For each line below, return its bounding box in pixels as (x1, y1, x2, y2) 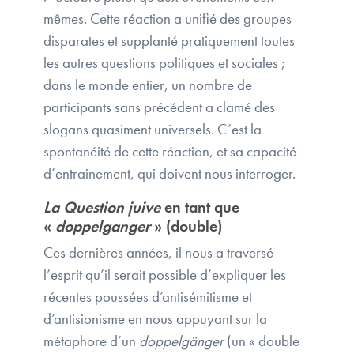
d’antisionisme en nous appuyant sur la (43, 309, 267, 330)
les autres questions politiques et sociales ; (43, 53, 285, 73)
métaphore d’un (43, 331, 139, 352)
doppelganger (55, 216, 150, 237)
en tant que (160, 197, 239, 218)
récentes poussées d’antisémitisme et (43, 287, 252, 307)
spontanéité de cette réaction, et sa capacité (43, 141, 296, 162)
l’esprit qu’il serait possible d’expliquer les (43, 265, 286, 285)
